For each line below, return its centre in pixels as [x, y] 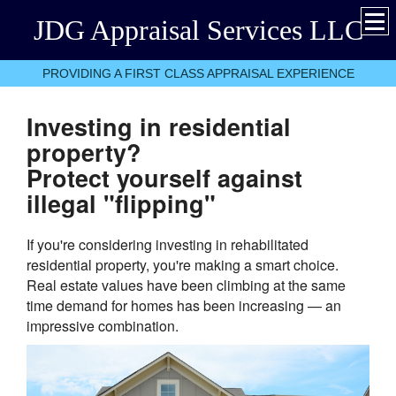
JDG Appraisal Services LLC [198, 30]
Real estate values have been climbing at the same [186, 285]
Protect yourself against [164, 178]
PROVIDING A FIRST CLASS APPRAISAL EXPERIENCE [198, 73]
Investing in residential [159, 126]
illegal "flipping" [121, 203]
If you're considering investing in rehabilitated [168, 244]
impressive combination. [103, 326]
